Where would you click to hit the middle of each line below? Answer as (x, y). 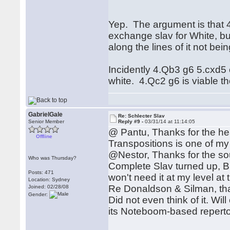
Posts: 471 (41, 172)
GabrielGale (46, 114)
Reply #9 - (132, 121)
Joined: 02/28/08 (49, 187)
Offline (44, 136)
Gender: (39, 194)
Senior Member (46, 121)
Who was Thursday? (53, 158)
